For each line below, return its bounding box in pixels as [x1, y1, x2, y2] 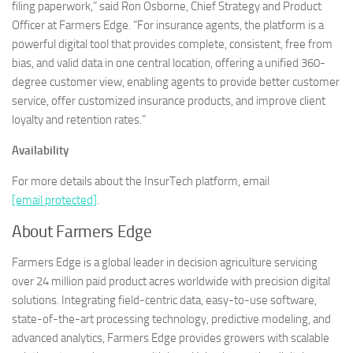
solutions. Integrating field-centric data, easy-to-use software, [12, 293, 317, 308]
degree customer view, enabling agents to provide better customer [12, 75, 340, 90]
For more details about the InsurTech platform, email [12, 174, 269, 189]
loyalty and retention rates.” [12, 113, 146, 128]
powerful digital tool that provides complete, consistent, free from [12, 37, 333, 52]
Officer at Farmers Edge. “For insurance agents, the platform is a [12, 18, 324, 33]
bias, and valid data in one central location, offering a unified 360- [12, 56, 325, 71]
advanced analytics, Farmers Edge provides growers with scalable [12, 331, 329, 346]
